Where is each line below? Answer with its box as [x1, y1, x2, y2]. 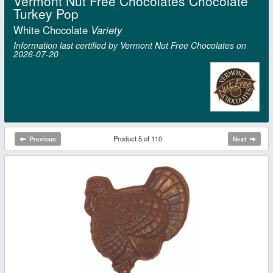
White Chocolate [13, 23, 88, 38]
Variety [88, 23, 122, 38]
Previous [26, 134, 57, 143]
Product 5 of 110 [113, 133, 162, 143]
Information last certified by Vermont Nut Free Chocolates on [13, 39, 246, 52]
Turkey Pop [13, 4, 79, 23]
